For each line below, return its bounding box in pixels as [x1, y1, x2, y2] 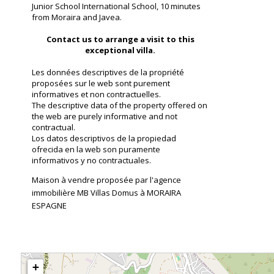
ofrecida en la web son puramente [32, 144, 160, 155]
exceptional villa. [85, 45, 155, 56]
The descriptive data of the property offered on [32, 100, 207, 111]
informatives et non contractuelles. [32, 89, 161, 100]
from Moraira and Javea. [32, 12, 122, 23]
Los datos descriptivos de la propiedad [32, 133, 176, 144]
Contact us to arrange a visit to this [46, 34, 194, 45]
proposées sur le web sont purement [32, 78, 170, 89]
